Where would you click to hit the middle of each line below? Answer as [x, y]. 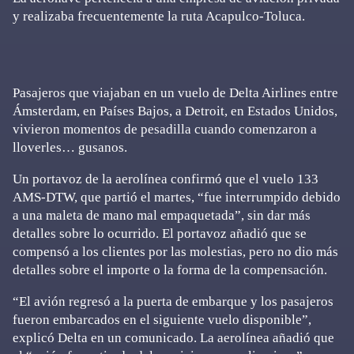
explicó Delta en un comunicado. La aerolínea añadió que [173, 337]
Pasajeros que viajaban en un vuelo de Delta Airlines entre [175, 92]
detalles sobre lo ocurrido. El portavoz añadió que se [160, 233]
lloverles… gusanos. [70, 147]
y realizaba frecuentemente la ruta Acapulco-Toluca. [159, 16]
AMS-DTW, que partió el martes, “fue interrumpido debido [177, 197]
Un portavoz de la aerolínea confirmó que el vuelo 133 [166, 179]
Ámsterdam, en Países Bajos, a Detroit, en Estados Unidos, [175, 111]
